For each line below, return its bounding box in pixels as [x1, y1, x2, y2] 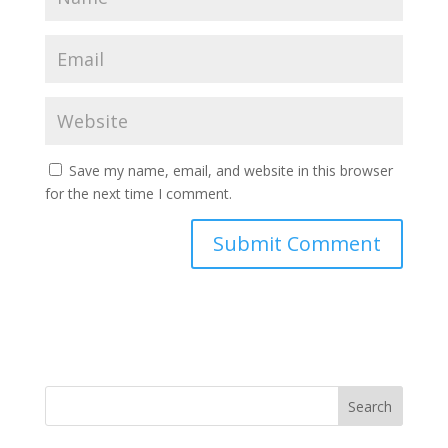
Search [348, 396, 393, 416]
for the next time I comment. [44, 184, 232, 203]
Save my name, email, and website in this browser [68, 161, 393, 180]
